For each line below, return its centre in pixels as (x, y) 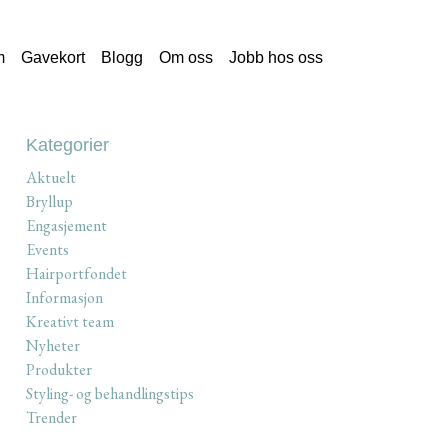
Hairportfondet (77, 273)
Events (48, 249)
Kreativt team (70, 321)
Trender (52, 417)
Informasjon (65, 297)
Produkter (59, 369)
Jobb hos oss (276, 57)
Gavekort (53, 57)
